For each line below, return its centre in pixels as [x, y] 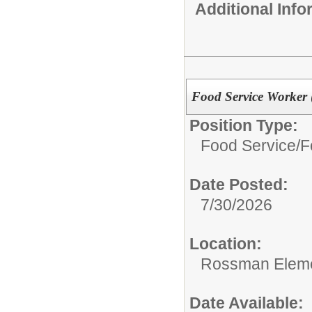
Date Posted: [239, 184]
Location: [226, 243]
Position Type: [244, 125]
